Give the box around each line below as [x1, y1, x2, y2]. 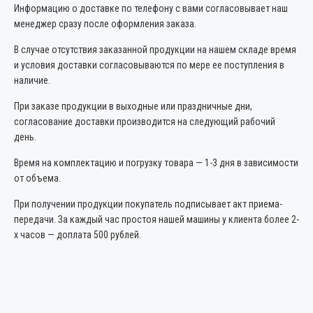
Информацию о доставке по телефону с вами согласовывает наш [14, 3, 288, 15]
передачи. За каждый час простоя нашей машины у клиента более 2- [14, 214, 299, 226]
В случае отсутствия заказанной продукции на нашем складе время [14, 44, 296, 56]
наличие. [14, 75, 50, 87]
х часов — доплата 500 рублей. [14, 229, 141, 241]
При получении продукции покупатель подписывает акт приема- [14, 198, 282, 210]
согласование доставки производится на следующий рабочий [14, 116, 275, 128]
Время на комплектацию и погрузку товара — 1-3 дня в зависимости [14, 157, 298, 169]
